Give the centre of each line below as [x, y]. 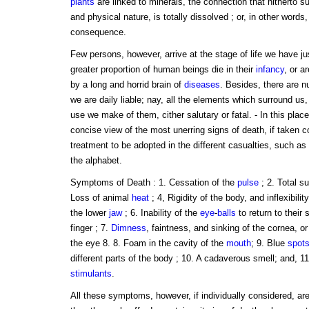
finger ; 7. [90, 228]
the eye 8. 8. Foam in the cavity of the [148, 243]
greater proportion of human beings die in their [163, 70]
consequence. [98, 32]
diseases [202, 85]
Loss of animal [101, 198]
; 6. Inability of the [161, 213]
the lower [89, 213]
